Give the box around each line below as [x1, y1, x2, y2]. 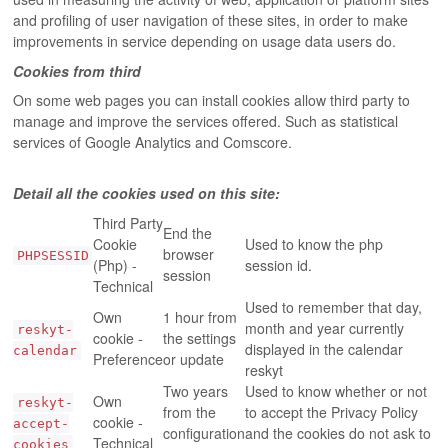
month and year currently [245, 317, 405, 338]
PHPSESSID [16, 247, 89, 263]
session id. [245, 254, 313, 275]
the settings [163, 327, 237, 348]
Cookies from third [13, 60, 142, 81]
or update [163, 348, 225, 369]
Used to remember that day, [245, 296, 423, 317]
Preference [93, 348, 164, 369]
